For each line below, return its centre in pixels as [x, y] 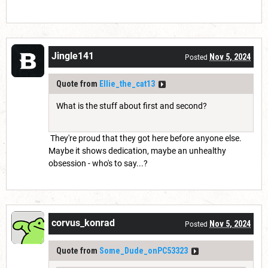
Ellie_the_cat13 [127, 84]
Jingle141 [73, 56]
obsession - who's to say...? [98, 164]
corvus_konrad [83, 223]
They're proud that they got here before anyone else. [145, 138]
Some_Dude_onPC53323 [144, 251]
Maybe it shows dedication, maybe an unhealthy [137, 151]
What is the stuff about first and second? [132, 106]
